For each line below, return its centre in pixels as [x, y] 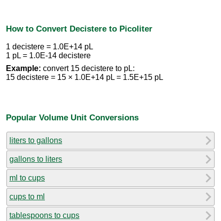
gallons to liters [36, 159]
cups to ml [27, 196]
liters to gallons [36, 140]
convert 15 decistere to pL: [88, 69]
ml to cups [27, 178]
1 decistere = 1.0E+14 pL [50, 47]
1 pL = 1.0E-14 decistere [48, 56]
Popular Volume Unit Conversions [72, 117]
